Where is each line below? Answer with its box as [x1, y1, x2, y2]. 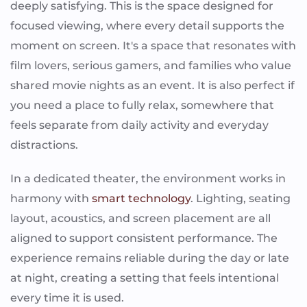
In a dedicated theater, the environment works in [10, 171, 286, 185]
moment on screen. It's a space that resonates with [10, 38, 296, 52]
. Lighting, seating [191, 191, 291, 205]
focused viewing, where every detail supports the [10, 19, 284, 32]
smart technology [89, 191, 191, 205]
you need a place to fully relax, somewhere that [10, 98, 274, 112]
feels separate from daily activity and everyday [10, 118, 269, 132]
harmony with [10, 191, 89, 205]
